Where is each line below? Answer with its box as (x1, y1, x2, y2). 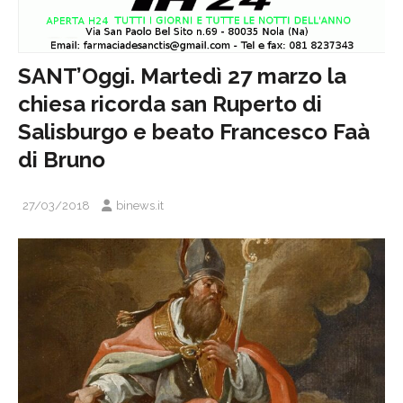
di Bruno (18, 146, 105, 173)
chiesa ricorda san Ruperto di (18, 90, 322, 117)
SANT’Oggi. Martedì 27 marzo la (18, 62, 346, 89)
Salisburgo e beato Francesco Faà (18, 118, 370, 145)
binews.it (116, 198, 164, 212)
